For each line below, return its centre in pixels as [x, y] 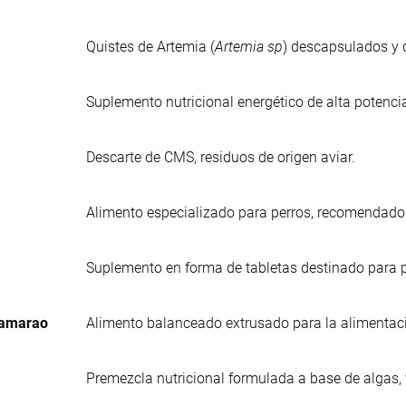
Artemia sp [249, 46]
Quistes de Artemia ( [150, 46]
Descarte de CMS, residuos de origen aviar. [221, 157]
